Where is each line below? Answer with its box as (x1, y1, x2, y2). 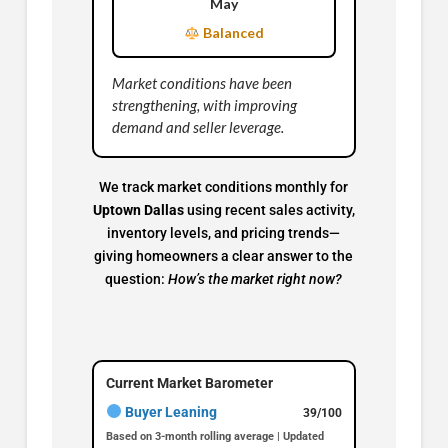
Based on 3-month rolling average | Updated (105, 429, 324, 443)
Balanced (199, 24, 264, 42)
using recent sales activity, (183, 202, 355, 219)
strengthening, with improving (111, 96, 297, 115)
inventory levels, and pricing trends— (107, 225, 341, 242)
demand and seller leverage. (111, 118, 284, 137)
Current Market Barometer (105, 374, 273, 391)
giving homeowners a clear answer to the (94, 248, 354, 265)
